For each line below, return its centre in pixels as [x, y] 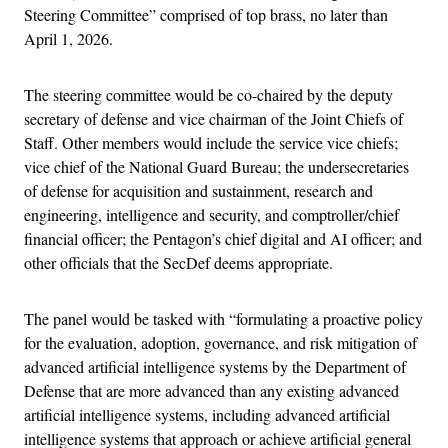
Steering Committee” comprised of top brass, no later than [206, 14]
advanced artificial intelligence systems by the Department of [215, 366]
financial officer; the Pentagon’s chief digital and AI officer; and [223, 238]
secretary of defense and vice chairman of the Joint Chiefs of [213, 118]
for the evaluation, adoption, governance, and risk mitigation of [220, 342]
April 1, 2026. [68, 38]
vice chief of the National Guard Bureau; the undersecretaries [216, 166]
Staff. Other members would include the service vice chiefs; [211, 142]
